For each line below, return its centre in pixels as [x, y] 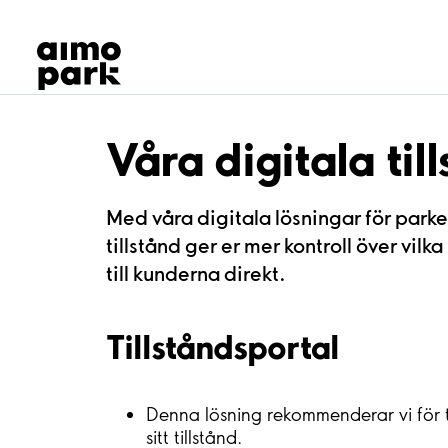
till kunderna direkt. [196, 272]
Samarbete [86, 71]
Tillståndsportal [222, 346]
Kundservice [93, 106]
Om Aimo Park [109, 141]
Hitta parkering [114, 36]
